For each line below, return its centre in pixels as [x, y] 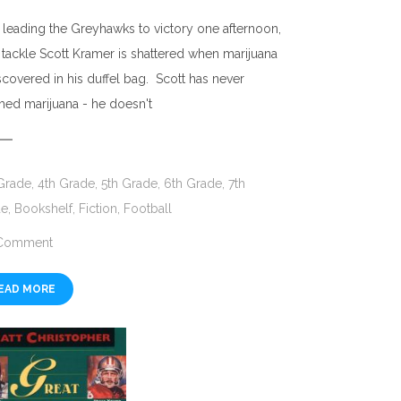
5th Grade [130, 184]
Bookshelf [44, 209]
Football [148, 209]
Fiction [98, 209]
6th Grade [193, 184]
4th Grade [67, 184]
